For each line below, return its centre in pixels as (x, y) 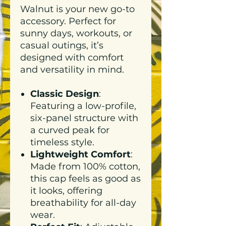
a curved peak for (70, 130)
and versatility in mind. (72, 70)
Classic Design (65, 94)
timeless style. (62, 142)
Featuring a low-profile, (83, 106)
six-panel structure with (84, 118)
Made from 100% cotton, (85, 166)
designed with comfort (72, 58)
